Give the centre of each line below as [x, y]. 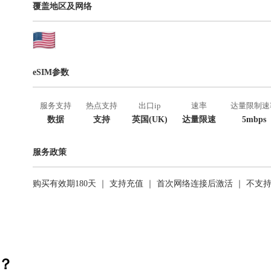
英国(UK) [150, 119]
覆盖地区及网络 [62, 6]
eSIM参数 [51, 72]
